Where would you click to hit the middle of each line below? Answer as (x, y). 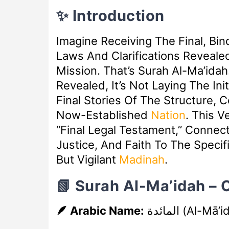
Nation (168, 115)
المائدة (163, 210)
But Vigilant (87, 159)
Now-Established (103, 115)
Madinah (142, 159)
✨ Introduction (110, 16)
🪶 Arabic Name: (100, 210)
